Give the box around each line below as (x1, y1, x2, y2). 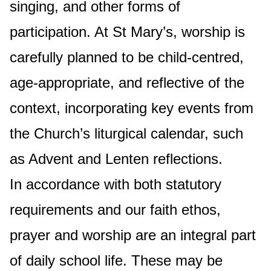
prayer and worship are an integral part (10, 227, 256, 243)
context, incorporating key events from (10, 100, 253, 116)
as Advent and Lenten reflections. (10, 151, 235, 167)
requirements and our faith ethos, (10, 201, 221, 218)
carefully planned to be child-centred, (10, 49, 244, 65)
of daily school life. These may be (10, 252, 223, 269)
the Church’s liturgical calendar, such (10, 125, 243, 142)
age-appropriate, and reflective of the (10, 74, 244, 91)
